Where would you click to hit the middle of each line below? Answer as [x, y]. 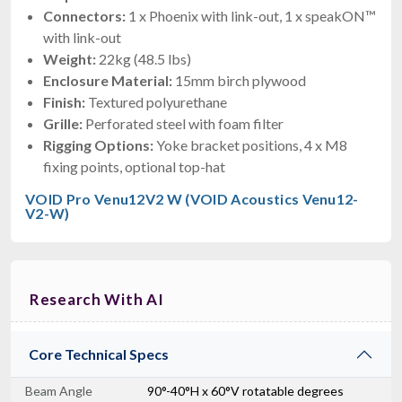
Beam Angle [59, 390]
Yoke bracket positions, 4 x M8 [250, 144]
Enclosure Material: [108, 80]
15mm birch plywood [239, 80]
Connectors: [84, 15]
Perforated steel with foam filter [183, 123]
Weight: [70, 58]
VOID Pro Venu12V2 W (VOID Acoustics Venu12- [192, 198]
